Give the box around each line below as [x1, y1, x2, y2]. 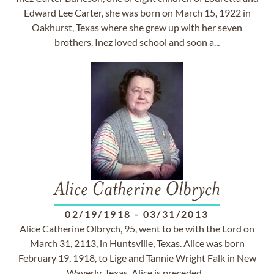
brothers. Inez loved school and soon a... [54, 36, 220, 48]
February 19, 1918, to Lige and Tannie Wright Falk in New [18, 252, 256, 264]
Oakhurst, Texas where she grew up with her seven [32, 21, 242, 33]
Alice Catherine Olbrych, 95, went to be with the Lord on [20, 223, 254, 234]
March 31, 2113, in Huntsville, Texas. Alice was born [29, 237, 245, 249]
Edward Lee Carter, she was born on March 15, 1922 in [23, 7, 251, 18]
